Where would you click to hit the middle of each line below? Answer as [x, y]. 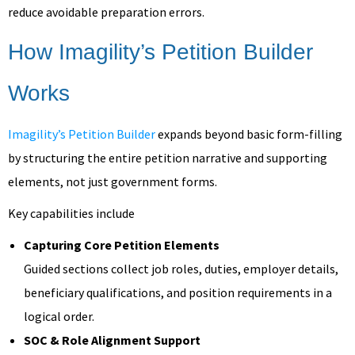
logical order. [59, 316]
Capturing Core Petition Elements [122, 244]
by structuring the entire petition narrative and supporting [168, 157]
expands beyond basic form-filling [249, 134]
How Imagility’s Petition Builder [160, 52]
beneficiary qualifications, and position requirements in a [178, 292]
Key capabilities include [71, 213]
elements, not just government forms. [113, 181]
